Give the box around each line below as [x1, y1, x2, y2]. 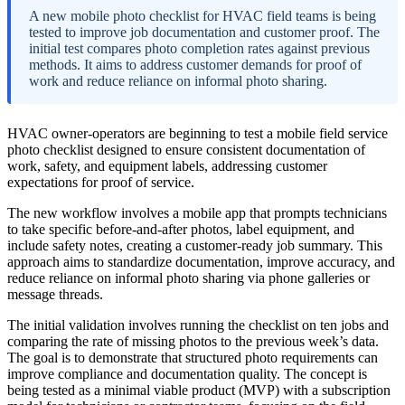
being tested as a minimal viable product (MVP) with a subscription [7, 381, 391, 398]
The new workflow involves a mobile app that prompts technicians [7, 204, 387, 221]
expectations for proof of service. [7, 174, 194, 190]
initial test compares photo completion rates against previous [29, 40, 370, 56]
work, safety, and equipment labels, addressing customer [7, 157, 327, 174]
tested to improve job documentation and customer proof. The [29, 24, 380, 40]
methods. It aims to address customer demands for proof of [29, 56, 362, 72]
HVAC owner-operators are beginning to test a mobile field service [7, 125, 388, 141]
